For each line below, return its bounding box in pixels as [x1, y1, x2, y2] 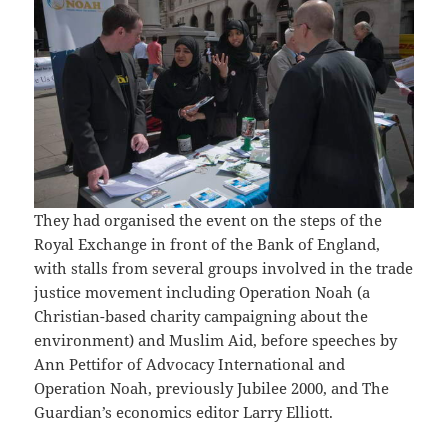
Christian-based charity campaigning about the [34, 306, 369, 327]
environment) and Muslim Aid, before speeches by [34, 330, 398, 351]
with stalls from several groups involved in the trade [34, 258, 414, 279]
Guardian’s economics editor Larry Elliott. [34, 402, 334, 423]
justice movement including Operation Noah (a [34, 282, 371, 303]
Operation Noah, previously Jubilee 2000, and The [34, 378, 390, 399]
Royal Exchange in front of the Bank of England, [34, 234, 381, 255]
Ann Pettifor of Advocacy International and [34, 354, 346, 375]
